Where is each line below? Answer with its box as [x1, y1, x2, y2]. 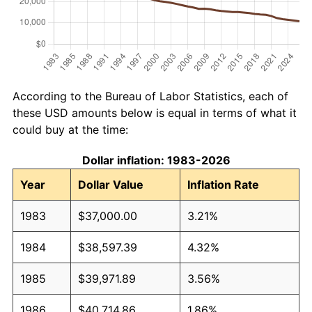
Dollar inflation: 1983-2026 [81, 153, 231, 167]
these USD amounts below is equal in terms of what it [13, 105, 297, 120]
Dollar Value [78, 177, 143, 192]
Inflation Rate [187, 177, 259, 192]
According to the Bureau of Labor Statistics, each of [13, 88, 288, 103]
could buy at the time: [13, 122, 128, 136]
